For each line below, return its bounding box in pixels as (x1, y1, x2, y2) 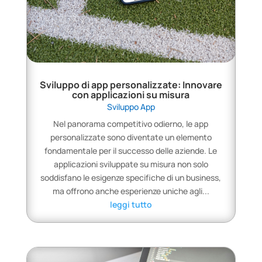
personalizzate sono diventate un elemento (50, 131, 212, 143)
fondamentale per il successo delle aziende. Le (44, 144, 218, 156)
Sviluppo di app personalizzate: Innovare (39, 78, 222, 91)
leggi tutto (109, 198, 152, 210)
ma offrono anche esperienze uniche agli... (52, 185, 209, 196)
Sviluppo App (106, 101, 155, 112)
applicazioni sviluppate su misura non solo (53, 158, 208, 170)
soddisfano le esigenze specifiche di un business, (40, 171, 222, 183)
